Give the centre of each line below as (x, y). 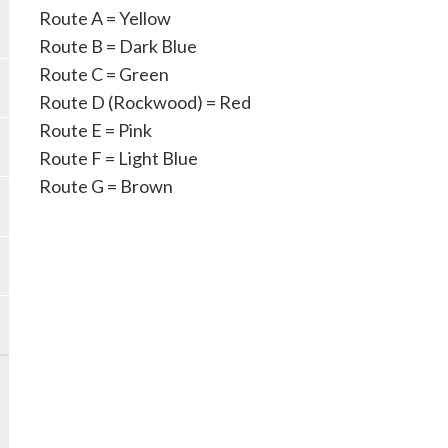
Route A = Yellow (105, 17)
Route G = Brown (106, 185)
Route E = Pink (95, 129)
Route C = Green (104, 73)
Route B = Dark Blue (118, 45)
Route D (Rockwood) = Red (145, 101)
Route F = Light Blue (118, 157)
